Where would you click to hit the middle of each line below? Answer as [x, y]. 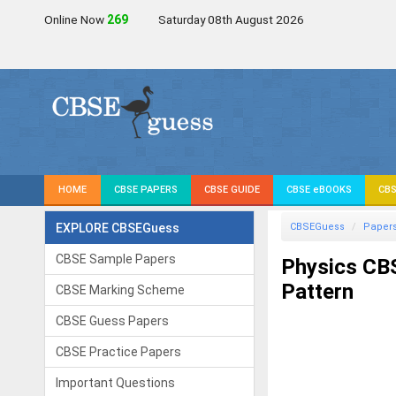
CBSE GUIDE [232, 190]
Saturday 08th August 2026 [231, 19]
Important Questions [115, 383]
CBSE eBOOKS [319, 190]
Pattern [317, 292]
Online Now [76, 19]
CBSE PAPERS [146, 190]
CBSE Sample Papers [116, 259]
